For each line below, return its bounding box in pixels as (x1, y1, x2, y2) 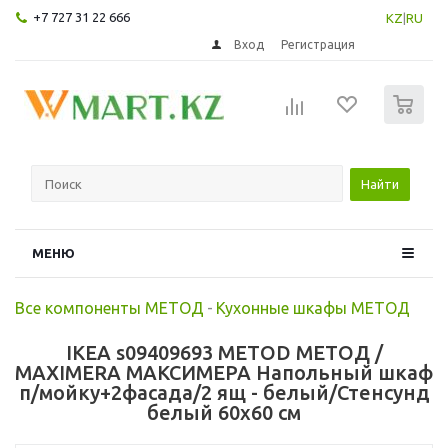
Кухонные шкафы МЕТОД (216, 298, 410, 317)
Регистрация (281, 37, 356, 51)
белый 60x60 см (147, 400, 301, 424)
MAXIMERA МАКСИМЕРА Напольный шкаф (15, 360, 433, 384)
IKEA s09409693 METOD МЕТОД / (65, 340, 383, 364)
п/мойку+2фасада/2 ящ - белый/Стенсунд (18, 380, 430, 404)
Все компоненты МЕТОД (15, 298, 204, 317)
